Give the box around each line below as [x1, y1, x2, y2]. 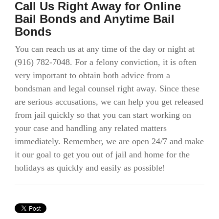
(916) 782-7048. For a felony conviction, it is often [15, 57, 197, 67]
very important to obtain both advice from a [15, 70, 170, 80]
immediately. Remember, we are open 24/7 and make [15, 136, 204, 146]
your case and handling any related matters [15, 123, 167, 133]
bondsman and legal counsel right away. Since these [15, 84, 199, 93]
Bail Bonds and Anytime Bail [15, 12, 175, 25]
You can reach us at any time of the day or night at [15, 44, 195, 54]
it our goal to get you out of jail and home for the [15, 150, 190, 159]
